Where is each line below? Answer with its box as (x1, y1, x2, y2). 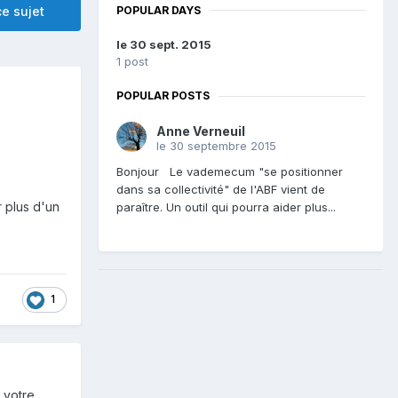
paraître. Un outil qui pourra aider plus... (116, 200, 336, 215)
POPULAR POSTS (116, 89, 210, 103)
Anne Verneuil (156, 123, 245, 139)
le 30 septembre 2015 (156, 139, 276, 154)
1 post (116, 54, 148, 69)
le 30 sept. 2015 (116, 37, 211, 52)
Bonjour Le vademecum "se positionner (116, 164, 343, 179)
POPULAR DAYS (116, 3, 201, 17)
